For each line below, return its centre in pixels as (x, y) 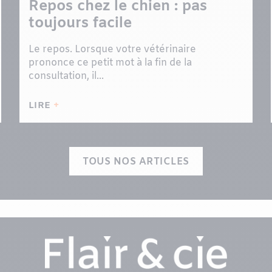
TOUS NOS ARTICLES (136, 161)
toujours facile (80, 24)
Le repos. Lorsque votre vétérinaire (112, 49)
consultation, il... (66, 76)
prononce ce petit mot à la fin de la (110, 63)
